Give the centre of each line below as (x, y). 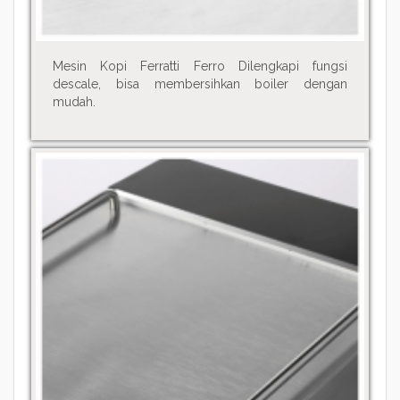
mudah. (74, 102)
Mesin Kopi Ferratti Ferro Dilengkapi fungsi (200, 67)
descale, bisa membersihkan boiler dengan (200, 84)
